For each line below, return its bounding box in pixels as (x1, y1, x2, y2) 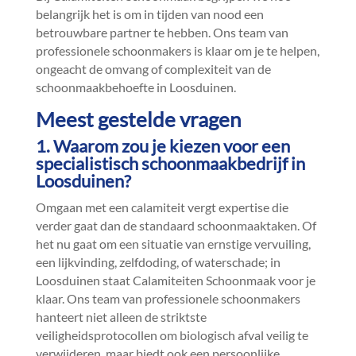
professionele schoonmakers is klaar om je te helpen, (35, 43, 319, 58)
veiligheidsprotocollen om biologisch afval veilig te (35, 327, 308, 342)
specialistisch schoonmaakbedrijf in (35, 153, 305, 174)
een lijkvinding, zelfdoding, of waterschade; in (35, 254, 281, 269)
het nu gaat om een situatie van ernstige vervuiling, (35, 236, 311, 251)
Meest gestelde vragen (35, 106, 241, 132)
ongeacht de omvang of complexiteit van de (35, 61, 271, 76)
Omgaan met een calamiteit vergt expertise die (35, 199, 288, 215)
